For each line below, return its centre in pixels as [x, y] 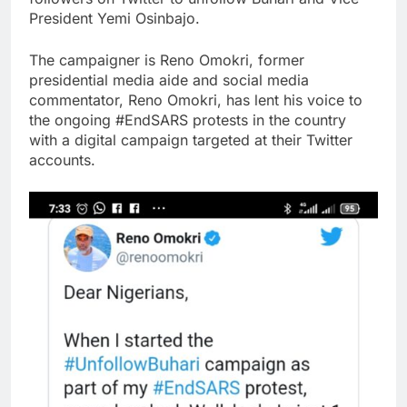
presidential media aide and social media [169, 80]
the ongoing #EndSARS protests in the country [188, 120]
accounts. [62, 160]
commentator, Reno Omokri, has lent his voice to [196, 100]
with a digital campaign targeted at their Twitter [191, 140]
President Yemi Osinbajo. [114, 19]
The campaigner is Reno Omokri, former [167, 60]
